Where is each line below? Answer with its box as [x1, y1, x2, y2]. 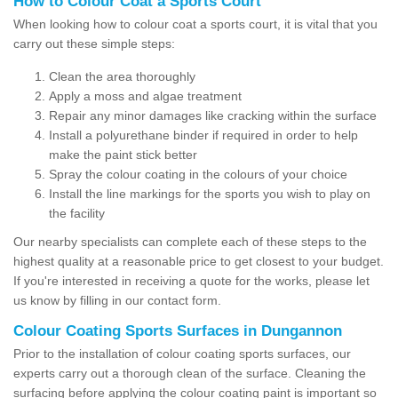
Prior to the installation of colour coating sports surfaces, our [13, 346, 351, 361]
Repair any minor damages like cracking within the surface [49, 107, 377, 123]
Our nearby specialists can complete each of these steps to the [13, 234, 367, 249]
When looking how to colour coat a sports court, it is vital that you [13, 16, 378, 31]
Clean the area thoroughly [49, 68, 195, 84]
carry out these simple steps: [13, 36, 175, 51]
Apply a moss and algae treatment [49, 88, 242, 103]
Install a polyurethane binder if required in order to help [49, 127, 358, 142]
